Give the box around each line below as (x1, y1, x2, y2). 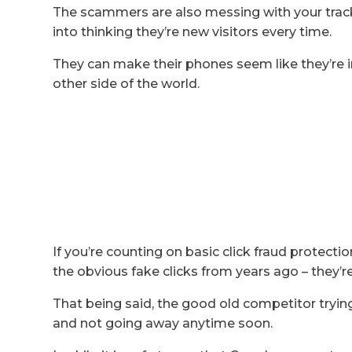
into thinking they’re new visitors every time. (53, 24, 332, 40)
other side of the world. (53, 76, 200, 92)
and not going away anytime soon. (53, 316, 273, 332)
